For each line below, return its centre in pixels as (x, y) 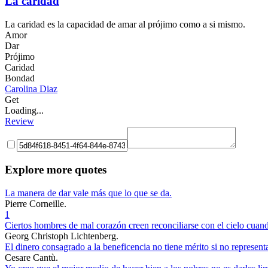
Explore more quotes (56, 169)
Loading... (24, 111)
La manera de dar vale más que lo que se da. (88, 193)
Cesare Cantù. (31, 257)
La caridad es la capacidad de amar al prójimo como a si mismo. (125, 25)
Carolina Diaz (31, 89)
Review (19, 121)
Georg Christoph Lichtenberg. (62, 236)
